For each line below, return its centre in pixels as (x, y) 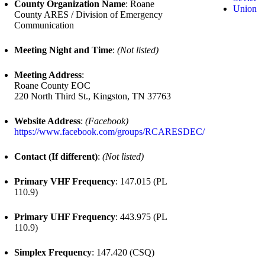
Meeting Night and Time (63, 50)
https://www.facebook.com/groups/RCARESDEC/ (109, 132)
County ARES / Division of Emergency (88, 14)
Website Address (47, 121)
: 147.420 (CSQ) (123, 252)
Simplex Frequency (53, 252)
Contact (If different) (56, 156)
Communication (44, 25)
